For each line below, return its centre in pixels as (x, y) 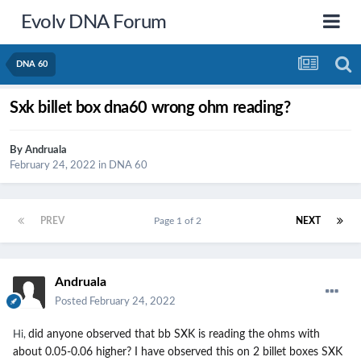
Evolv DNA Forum (94, 22)
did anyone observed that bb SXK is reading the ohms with (174, 335)
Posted (72, 302)
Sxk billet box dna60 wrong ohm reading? (150, 108)
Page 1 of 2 (180, 221)
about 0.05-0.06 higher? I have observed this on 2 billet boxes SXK (178, 353)
